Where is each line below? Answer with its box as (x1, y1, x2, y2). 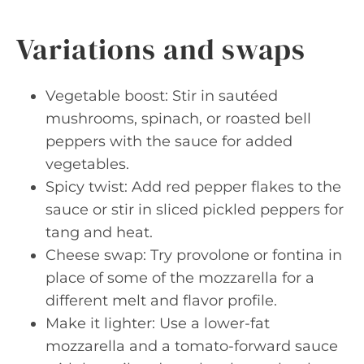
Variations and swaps (16, 29, 305, 69)
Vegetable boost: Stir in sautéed (45, 87, 278, 105)
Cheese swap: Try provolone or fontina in (45, 246, 342, 264)
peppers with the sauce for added (45, 132, 292, 150)
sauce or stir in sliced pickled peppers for (45, 201, 344, 219)
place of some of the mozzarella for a (45, 269, 314, 287)
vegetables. (45, 155, 129, 173)
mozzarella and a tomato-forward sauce (45, 337, 338, 355)
